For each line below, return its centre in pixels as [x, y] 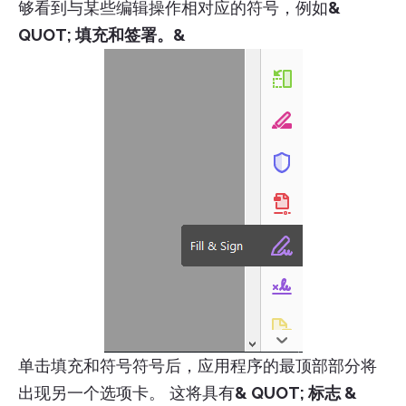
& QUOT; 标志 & [296, 392]
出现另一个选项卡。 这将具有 [126, 392]
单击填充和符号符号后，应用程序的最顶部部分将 [198, 365]
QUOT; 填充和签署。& [102, 34]
